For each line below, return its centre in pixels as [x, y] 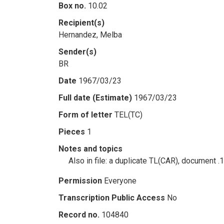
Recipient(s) [81, 23]
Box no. [72, 6]
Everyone [120, 181]
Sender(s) [77, 52]
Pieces [72, 132]
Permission [80, 181]
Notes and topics [90, 149]
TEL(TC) [128, 115]
